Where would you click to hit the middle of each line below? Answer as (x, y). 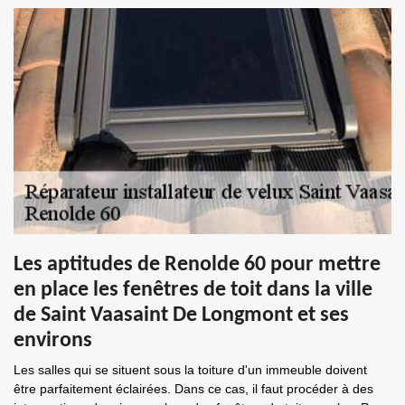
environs (53, 341)
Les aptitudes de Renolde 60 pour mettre (197, 265)
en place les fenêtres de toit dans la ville (193, 290)
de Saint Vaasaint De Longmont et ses (181, 316)
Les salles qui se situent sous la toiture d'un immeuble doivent (190, 370)
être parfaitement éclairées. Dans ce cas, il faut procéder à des (193, 389)
